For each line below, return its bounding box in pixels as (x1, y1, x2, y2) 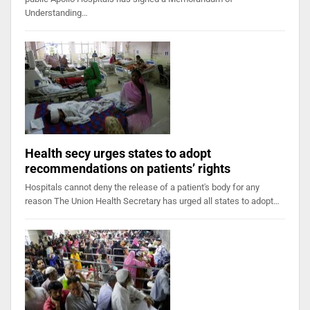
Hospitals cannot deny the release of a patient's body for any (25, 182, 259, 193)
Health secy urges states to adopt (25, 146, 211, 161)
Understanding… (25, 7, 88, 18)
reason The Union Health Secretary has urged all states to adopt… (25, 196, 280, 207)
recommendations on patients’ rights (25, 161, 230, 176)
